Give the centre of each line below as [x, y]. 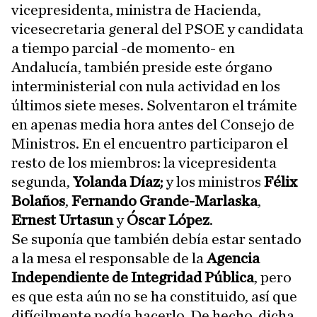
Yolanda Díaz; [118, 182]
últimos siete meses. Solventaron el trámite [154, 105]
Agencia [233, 258]
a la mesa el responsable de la [109, 258]
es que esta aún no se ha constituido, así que [154, 296]
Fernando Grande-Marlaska [165, 201]
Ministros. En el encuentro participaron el [150, 144]
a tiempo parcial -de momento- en [123, 48]
